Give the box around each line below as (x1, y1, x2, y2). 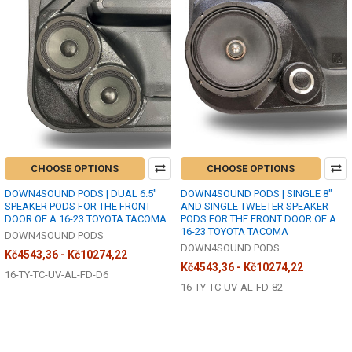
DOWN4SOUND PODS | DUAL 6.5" (5, 188, 157, 200)
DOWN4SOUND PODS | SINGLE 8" (181, 188, 332, 200)
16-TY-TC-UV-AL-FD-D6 (5, 269, 108, 281)
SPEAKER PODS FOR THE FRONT (5, 200, 151, 213)
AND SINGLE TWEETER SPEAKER (181, 200, 328, 213)
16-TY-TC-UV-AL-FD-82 (181, 281, 283, 294)
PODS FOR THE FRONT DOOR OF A (181, 213, 336, 225)
